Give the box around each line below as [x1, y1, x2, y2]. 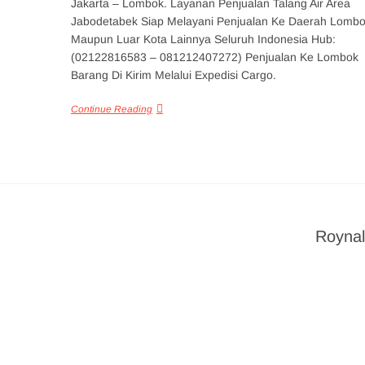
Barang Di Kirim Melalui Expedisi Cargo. [71, 68, 276, 81]
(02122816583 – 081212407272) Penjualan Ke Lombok [71, 50, 358, 64]
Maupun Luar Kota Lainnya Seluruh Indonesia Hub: [71, 32, 336, 46]
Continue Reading [71, 103, 152, 115]
